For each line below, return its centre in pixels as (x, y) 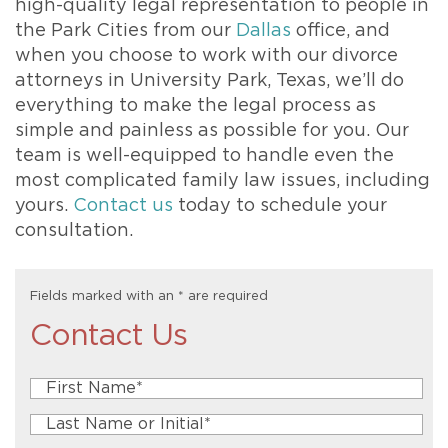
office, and (340, 31)
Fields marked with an (104, 297)
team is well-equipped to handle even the (204, 156)
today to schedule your (280, 206)
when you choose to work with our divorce (206, 56)
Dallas (263, 31)
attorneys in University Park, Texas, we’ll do (209, 81)
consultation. (74, 231)
